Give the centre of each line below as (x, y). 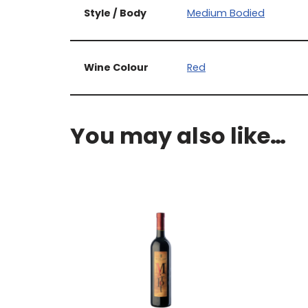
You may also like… (178, 136)
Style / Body (115, 13)
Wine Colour (116, 67)
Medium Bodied (226, 13)
